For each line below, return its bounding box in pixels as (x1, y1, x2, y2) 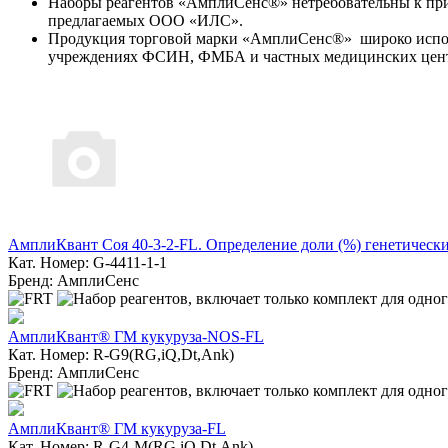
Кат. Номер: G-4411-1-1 (8, 253, 167, 271)
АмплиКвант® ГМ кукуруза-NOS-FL (8, 327, 264, 345)
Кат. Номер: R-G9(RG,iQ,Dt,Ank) (8, 345, 234, 363)
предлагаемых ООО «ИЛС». (48, 11, 243, 29)
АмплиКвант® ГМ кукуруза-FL (8, 419, 226, 437)
